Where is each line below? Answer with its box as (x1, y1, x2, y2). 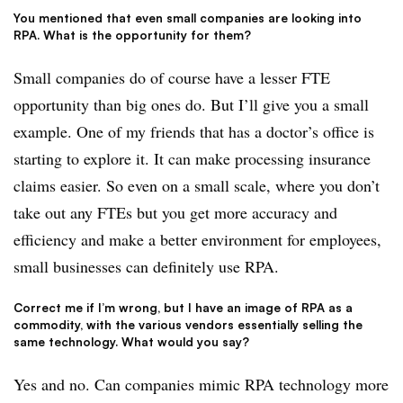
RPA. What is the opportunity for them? (13, 27, 251, 42)
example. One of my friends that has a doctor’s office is (13, 120, 374, 142)
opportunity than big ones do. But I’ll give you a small (13, 93, 369, 115)
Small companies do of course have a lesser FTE (13, 66, 330, 88)
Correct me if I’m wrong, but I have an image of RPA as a (13, 300, 353, 315)
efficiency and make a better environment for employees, (13, 228, 381, 250)
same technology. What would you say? (13, 334, 249, 349)
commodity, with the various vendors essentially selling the (13, 317, 363, 332)
